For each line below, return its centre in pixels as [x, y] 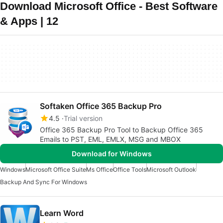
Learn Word [62, 213]
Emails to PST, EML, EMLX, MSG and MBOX [110, 139]
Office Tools [130, 169]
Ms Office [100, 169]
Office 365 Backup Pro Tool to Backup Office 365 [121, 130]
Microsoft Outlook [171, 169]
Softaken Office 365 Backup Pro [101, 106]
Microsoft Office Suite [56, 169]
